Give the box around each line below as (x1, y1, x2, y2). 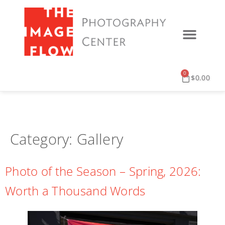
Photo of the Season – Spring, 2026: (5, 162, 201, 179)
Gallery (77, 129, 124, 149)
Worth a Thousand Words (5, 182, 146, 199)
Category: (10, 129, 77, 149)
